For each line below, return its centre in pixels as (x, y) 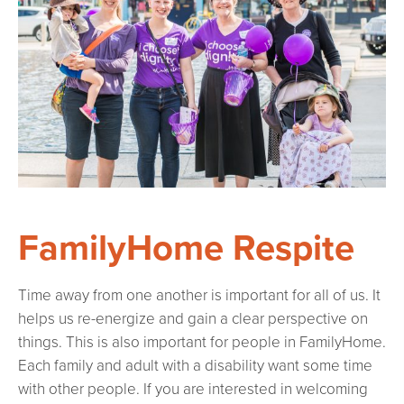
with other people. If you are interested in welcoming (193, 389)
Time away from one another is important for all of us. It (199, 295)
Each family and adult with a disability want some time (195, 365)
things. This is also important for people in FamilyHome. (202, 342)
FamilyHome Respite (186, 248)
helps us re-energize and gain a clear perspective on (193, 318)
